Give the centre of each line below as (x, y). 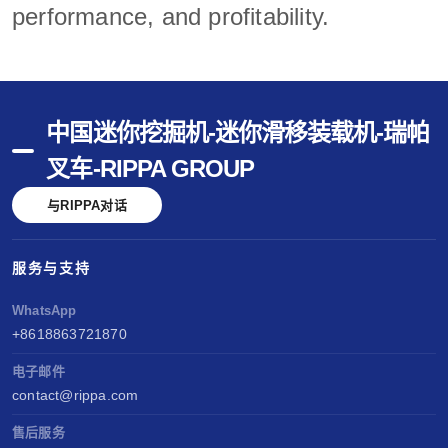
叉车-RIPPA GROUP (150, 169)
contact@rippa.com (75, 395)
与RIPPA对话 (87, 205)
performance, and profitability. (171, 16)
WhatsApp (44, 311)
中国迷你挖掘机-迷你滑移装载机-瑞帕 (238, 133)
